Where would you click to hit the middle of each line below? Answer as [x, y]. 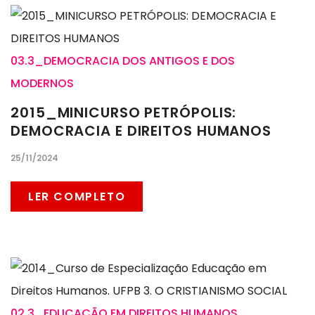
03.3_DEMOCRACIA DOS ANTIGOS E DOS [123, 61]
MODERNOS [42, 84]
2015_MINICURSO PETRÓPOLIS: [124, 113]
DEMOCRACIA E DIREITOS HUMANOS [141, 131]
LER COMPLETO [77, 197]
